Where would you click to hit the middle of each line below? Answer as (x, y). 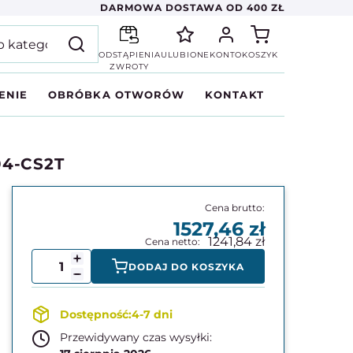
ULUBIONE (185, 55)
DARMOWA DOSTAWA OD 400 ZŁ (192, 7)
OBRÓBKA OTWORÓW (116, 95)
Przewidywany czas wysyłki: (136, 337)
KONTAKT (234, 95)
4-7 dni (152, 314)
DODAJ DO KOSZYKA (187, 266)
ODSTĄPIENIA (129, 55)
